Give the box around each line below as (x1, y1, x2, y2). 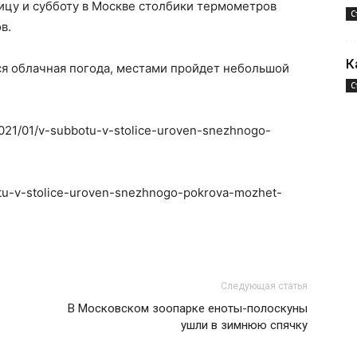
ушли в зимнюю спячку (181, 318, 308, 332)
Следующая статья (221, 280, 308, 292)
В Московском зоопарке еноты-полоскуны (68, 301, 308, 316)
